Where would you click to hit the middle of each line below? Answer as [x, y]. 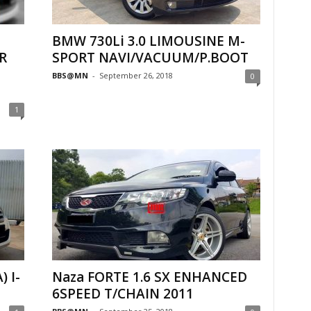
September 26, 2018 [136, 75]
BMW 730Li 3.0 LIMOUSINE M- [148, 41]
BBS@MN [70, 75]
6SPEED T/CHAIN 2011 [123, 294]
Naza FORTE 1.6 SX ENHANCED [149, 277]
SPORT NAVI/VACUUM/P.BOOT [150, 58]
